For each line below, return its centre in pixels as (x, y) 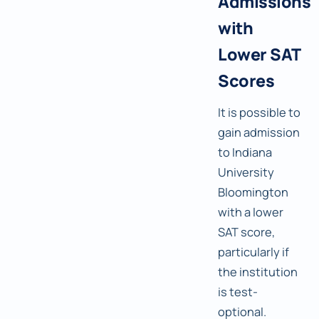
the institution (258, 272)
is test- (238, 292)
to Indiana (245, 152)
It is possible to (259, 113)
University (246, 172)
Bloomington (253, 192)
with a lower (251, 212)
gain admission (259, 132)
